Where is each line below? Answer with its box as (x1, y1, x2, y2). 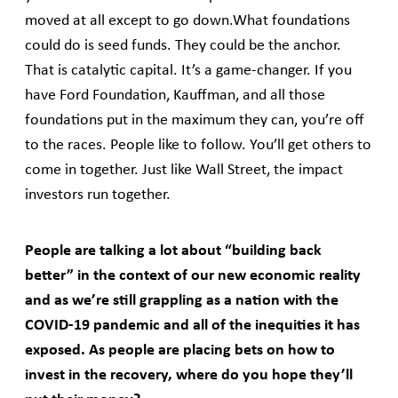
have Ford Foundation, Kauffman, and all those (25, 88, 325, 104)
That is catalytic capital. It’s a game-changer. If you (25, 63, 352, 79)
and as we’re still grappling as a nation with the (25, 293, 338, 309)
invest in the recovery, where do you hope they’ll (25, 368, 353, 384)
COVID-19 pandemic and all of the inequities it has (25, 318, 360, 334)
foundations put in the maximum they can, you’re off (25, 113, 364, 129)
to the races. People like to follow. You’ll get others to (25, 138, 371, 154)
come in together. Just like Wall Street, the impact (25, 163, 343, 179)
